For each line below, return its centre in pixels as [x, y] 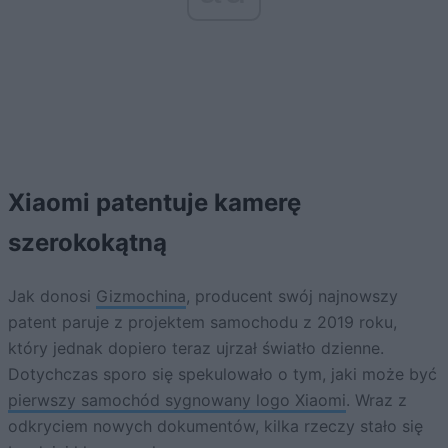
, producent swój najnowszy [292, 296]
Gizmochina [141, 296]
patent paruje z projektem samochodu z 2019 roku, [202, 322]
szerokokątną [87, 243]
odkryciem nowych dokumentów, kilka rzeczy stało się [215, 426]
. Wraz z [376, 400]
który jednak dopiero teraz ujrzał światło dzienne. [196, 348]
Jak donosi [52, 296]
